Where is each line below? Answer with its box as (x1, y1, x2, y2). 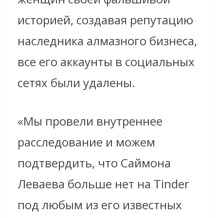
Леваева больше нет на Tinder (18, 175, 189, 192)
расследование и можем (18, 133, 155, 150)
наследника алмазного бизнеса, (18, 32, 197, 49)
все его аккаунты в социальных (18, 53, 195, 70)
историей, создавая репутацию (18, 11, 193, 28)
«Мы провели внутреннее (18, 112, 163, 129)
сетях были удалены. (18, 74, 135, 91)
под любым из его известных (18, 196, 182, 213)
